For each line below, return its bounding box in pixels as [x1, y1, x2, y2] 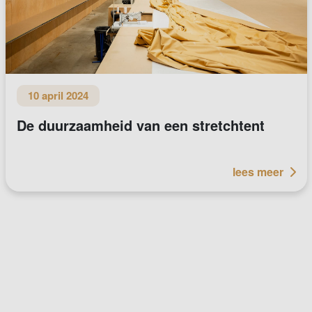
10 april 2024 [27, 87, 88, 103]
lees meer [232, 163, 283, 180]
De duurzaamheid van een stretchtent [16, 114, 265, 135]
